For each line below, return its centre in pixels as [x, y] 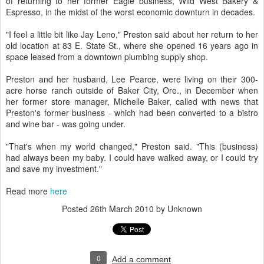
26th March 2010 [122, 209]
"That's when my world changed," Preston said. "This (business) [132, 146]
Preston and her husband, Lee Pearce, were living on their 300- [132, 79]
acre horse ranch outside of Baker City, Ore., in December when [132, 90]
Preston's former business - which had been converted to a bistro [132, 113]
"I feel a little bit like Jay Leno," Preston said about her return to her [132, 34]
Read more [28, 191]
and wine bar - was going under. [66, 124]
